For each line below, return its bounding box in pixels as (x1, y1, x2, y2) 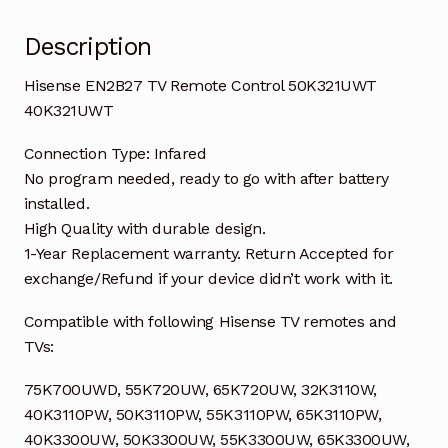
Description (23, 32, 152, 62)
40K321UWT (23, 101, 114, 121)
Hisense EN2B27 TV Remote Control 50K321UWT (23, 76, 378, 96)
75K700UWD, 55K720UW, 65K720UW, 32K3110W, (23, 379, 377, 399)
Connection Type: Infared (23, 144, 207, 164)
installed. (23, 194, 90, 214)
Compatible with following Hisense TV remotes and (23, 311, 397, 331)
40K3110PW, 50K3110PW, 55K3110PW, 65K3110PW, (23, 404, 382, 424)
